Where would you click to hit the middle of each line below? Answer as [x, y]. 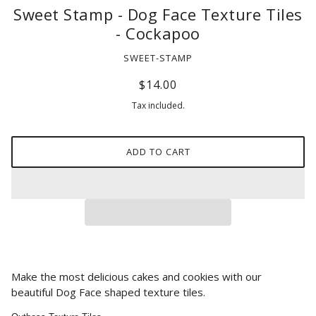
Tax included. [158, 106]
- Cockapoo [158, 33]
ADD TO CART [158, 152]
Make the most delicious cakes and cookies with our [136, 276]
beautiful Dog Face [56, 292]
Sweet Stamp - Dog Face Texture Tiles [158, 14]
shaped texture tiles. [155, 292]
